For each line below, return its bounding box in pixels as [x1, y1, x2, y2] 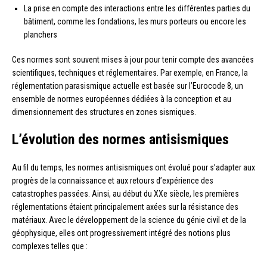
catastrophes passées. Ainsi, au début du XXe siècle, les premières [12, 188, 239, 198]
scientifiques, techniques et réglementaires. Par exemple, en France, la [12, 67, 248, 77]
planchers [24, 29, 57, 39]
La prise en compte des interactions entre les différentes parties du [24, 3, 250, 13]
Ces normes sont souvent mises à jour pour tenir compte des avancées [12, 54, 254, 64]
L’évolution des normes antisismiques [12, 131, 229, 148]
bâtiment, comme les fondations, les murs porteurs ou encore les [24, 16, 246, 26]
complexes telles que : [12, 241, 88, 251]
